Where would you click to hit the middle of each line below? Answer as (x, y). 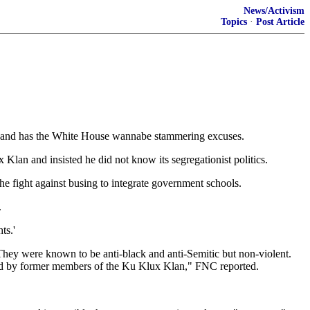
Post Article (280, 22)
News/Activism (274, 11)
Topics (234, 22)
